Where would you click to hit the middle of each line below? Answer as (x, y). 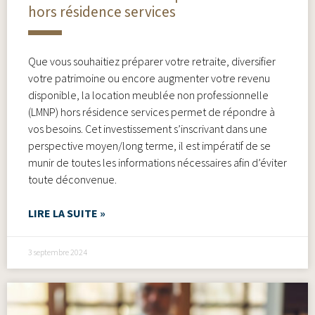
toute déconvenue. (72, 179)
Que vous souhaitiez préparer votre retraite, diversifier (152, 61)
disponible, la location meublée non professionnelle (148, 95)
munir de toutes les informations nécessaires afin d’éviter (157, 162)
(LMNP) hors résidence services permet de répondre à (152, 111)
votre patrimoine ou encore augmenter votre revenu (149, 78)
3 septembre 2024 (58, 252)
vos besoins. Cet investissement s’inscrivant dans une (148, 128)
